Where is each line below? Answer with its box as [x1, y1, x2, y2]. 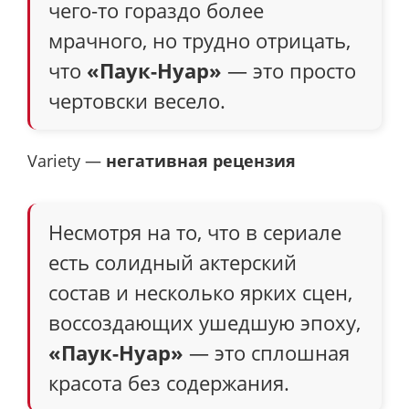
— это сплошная [184, 338, 350, 366]
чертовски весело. [48, 87, 225, 115]
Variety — [27, 150, 106, 173]
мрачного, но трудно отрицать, [48, 26, 351, 55]
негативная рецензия [106, 150, 296, 173]
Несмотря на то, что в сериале [48, 217, 341, 246]
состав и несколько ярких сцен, [48, 278, 352, 306]
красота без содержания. [48, 368, 289, 396]
